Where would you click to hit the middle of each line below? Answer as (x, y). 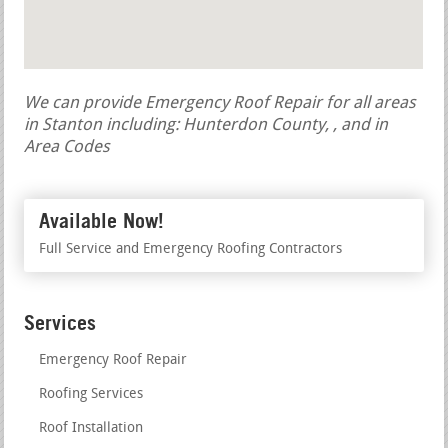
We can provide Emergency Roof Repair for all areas (220, 104)
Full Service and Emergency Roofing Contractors (191, 250)
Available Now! (102, 221)
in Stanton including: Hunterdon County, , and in (206, 126)
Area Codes (67, 148)
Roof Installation (91, 429)
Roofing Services (91, 395)
